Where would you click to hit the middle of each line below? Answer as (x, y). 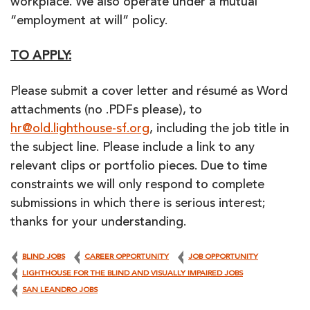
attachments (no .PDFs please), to (106, 111)
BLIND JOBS (44, 257)
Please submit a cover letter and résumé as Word (149, 92)
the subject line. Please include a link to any (133, 148)
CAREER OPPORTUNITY (127, 257)
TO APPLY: (41, 57)
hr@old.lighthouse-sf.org (80, 129)
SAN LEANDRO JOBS (60, 290)
